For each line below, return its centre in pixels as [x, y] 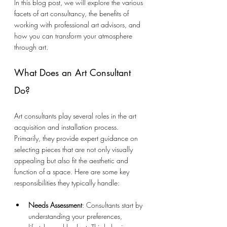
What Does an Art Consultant [74, 72]
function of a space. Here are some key [73, 172]
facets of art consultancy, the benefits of [72, 13]
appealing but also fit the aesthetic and [72, 160]
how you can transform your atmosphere [74, 36]
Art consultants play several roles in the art [76, 116]
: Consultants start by [113, 205]
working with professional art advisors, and [78, 25]
